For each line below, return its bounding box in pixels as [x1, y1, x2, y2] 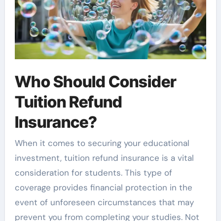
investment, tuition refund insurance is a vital [14, 152, 194, 163]
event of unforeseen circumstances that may [14, 196, 194, 208]
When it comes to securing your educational [14, 137, 189, 148]
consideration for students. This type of [14, 167, 172, 178]
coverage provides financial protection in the [14, 182, 192, 193]
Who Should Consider [14, 72, 177, 92]
